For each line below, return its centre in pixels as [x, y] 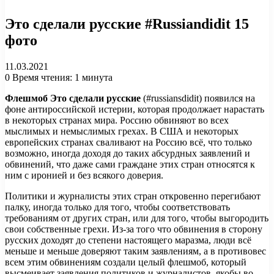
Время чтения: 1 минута [61, 77]
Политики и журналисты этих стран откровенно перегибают [133, 196]
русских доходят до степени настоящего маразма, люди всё [128, 240]
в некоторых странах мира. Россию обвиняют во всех [117, 120]
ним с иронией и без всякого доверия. [84, 175]
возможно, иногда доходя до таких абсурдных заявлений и [128, 153]
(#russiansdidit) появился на [198, 98]
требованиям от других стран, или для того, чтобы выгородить [137, 218]
